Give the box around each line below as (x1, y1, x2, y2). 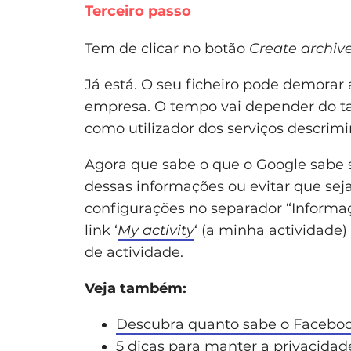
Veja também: (85, 280, 186, 298)
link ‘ (85, 222, 118, 240)
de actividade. (85, 244, 183, 262)
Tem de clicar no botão (85, 40, 249, 58)
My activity (118, 222, 194, 240)
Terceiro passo (85, 2, 191, 20)
